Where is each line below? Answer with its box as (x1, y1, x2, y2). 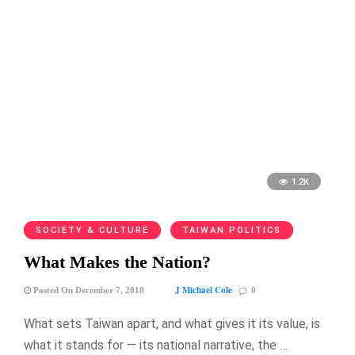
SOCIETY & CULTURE (36, 224, 149, 235)
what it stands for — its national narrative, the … (24, 337, 288, 353)
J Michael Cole (175, 283, 232, 296)
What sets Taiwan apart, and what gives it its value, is (24, 315, 320, 331)
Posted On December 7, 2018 (31, 284, 144, 295)
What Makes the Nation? (24, 251, 211, 272)
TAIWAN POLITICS (182, 224, 281, 235)
